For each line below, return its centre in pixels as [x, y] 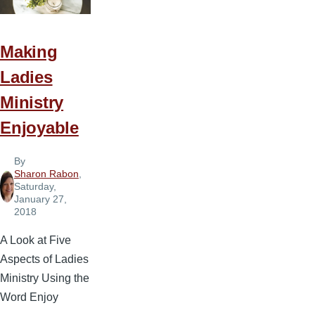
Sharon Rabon [46, 174]
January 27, [40, 199]
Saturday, [35, 187]
